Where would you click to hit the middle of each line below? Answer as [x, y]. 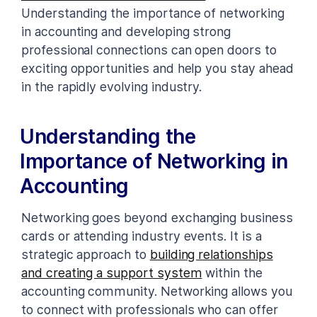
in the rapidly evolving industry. [112, 86]
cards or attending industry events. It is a [142, 236]
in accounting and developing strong [126, 31]
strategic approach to [86, 254]
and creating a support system [112, 272]
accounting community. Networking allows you [157, 291]
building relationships [211, 254]
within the [232, 272]
